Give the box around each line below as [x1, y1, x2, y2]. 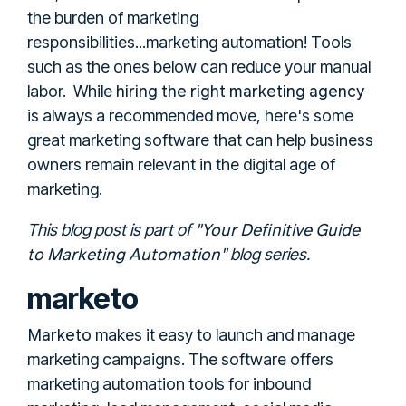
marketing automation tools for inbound [27, 373, 311, 393]
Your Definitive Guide [201, 217, 360, 241]
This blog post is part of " [27, 219, 201, 239]
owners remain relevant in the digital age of [27, 154, 335, 174]
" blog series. [220, 244, 310, 264]
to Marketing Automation [27, 241, 220, 266]
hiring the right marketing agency [116, 78, 364, 102]
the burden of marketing [27, 7, 198, 27]
